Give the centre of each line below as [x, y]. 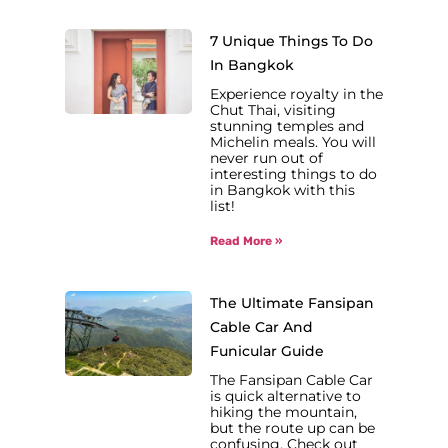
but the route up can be [293, 427]
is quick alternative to [286, 395]
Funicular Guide [267, 350]
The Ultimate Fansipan [292, 302]
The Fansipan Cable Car [292, 379]
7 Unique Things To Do [292, 40]
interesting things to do [294, 173]
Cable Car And [262, 326]
